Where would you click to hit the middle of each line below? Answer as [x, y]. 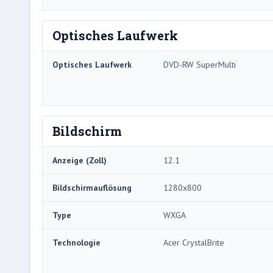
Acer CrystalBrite [194, 242]
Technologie [76, 242]
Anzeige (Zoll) [80, 160]
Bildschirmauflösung [92, 187]
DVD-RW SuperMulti [200, 64]
